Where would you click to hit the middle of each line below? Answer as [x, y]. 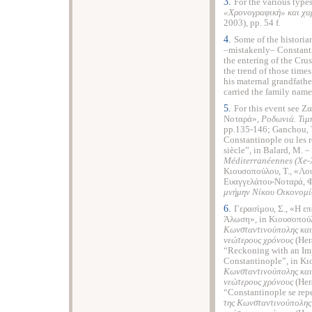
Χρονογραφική [255, 13]
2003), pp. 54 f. [252, 23]
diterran [251, 161]
